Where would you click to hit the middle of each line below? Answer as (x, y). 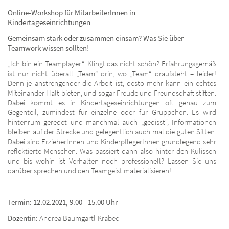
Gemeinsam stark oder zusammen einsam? (75, 38)
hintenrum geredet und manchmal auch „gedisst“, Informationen (112, 122)
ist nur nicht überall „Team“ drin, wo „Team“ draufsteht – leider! (112, 73)
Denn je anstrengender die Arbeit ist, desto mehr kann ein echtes (112, 83)
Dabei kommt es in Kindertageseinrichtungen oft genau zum (112, 102)
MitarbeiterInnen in (105, 12)
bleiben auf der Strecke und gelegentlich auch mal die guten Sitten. (112, 131)
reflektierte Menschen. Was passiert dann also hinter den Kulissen (112, 151)
